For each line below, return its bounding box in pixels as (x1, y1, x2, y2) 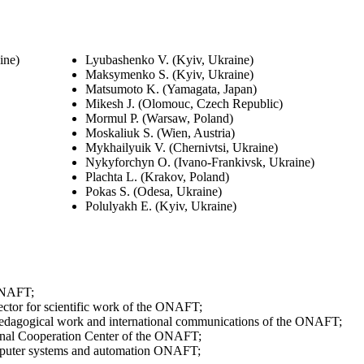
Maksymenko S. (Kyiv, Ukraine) (85, 67, 253, 81)
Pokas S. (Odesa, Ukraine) (85, 184, 222, 198)
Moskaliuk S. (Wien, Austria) (85, 125, 235, 140)
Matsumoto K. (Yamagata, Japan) (85, 81, 257, 96)
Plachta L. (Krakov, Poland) (85, 169, 229, 184)
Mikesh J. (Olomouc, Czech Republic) (85, 96, 283, 110)
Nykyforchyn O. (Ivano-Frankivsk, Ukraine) (85, 154, 314, 169)
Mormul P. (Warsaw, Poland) (85, 110, 233, 125)
